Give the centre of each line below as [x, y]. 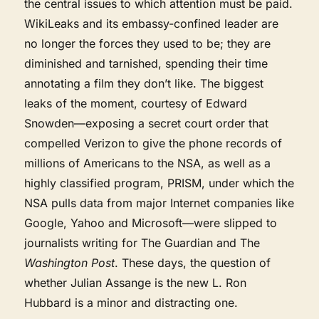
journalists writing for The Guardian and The [142, 242]
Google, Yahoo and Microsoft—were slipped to [151, 223]
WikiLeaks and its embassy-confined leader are [152, 23]
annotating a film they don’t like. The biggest [144, 83]
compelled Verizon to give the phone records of [153, 143]
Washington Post [70, 262]
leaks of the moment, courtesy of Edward [136, 103]
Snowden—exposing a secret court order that [147, 123]
